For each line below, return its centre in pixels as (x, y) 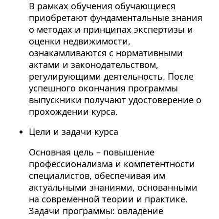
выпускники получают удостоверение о (115, 99)
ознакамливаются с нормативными (106, 53)
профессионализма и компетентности (112, 164)
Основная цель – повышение (91, 152)
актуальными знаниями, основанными (113, 187)
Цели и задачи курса (73, 132)
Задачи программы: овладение (96, 211)
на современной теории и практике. (108, 199)
